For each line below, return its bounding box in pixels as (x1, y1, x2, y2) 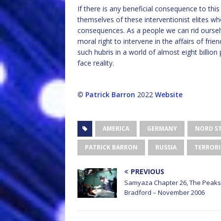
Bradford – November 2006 (124, 188, 205, 197)
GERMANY (147, 124, 177, 133)
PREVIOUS (131, 167, 164, 176)
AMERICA (103, 124, 129, 133)
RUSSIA (155, 143, 177, 151)
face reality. (77, 58, 114, 68)
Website (155, 90, 183, 99)
